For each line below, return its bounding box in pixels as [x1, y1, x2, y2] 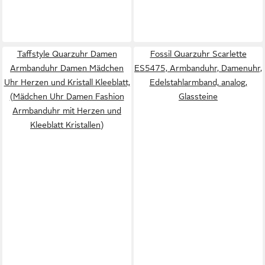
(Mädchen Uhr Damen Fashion [9, 91, 124, 101]
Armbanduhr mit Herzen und [12, 105, 121, 115]
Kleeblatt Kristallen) [30, 119, 104, 130]
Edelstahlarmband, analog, [149, 77, 247, 87]
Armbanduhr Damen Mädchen [10, 63, 124, 73]
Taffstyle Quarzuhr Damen [17, 49, 117, 59]
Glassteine [179, 91, 218, 101]
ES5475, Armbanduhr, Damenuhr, [134, 63, 262, 73]
